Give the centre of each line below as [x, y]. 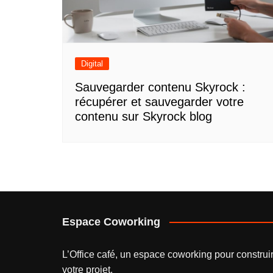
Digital [92, 63]
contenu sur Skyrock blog [144, 116]
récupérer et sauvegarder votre [159, 101]
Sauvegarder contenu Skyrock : [160, 87]
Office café [92, 254]
